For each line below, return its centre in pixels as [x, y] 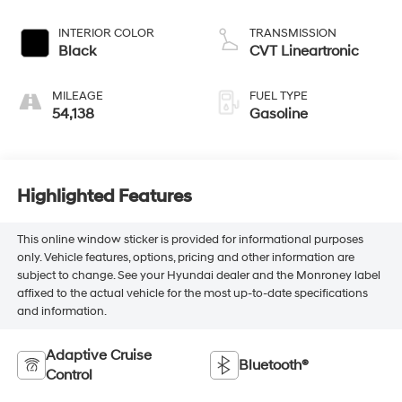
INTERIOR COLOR [106, 33]
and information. [61, 312]
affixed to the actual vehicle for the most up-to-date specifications [192, 294]
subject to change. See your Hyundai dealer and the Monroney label [198, 276]
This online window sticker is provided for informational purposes [190, 240]
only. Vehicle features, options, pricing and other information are [185, 258]
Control [69, 376]
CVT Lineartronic [304, 51]
